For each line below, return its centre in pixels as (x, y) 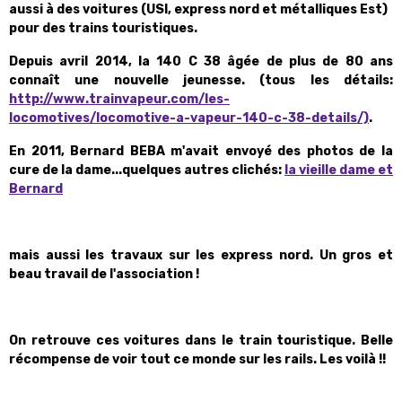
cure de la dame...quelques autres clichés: (147, 170)
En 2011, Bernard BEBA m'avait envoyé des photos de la (201, 151)
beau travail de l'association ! (104, 274)
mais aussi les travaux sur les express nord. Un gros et (201, 255)
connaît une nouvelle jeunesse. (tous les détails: (201, 80)
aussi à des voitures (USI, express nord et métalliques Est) (198, 9)
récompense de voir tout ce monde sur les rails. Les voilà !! (197, 359)
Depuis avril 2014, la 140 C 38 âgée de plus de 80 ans (201, 61)
